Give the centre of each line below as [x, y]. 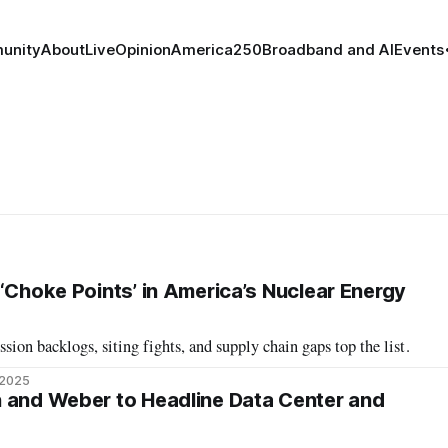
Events [418, 49]
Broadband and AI [327, 49]
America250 [216, 49]
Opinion [142, 49]
